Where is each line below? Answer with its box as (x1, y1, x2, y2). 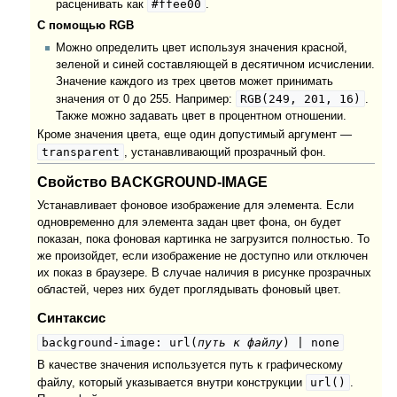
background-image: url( (42, 335, 198, 349)
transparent (42, 144, 121, 159)
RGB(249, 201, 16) (239, 92, 361, 106)
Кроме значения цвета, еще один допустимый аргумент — (37, 128, 353, 141)
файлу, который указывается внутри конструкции (37, 377, 307, 390)
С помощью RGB (37, 19, 135, 33)
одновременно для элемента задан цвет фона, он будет (37, 215, 342, 229)
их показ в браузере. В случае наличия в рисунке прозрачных (37, 266, 372, 279)
